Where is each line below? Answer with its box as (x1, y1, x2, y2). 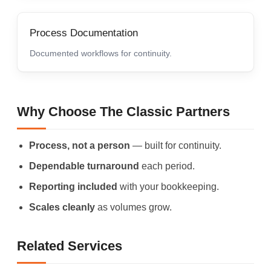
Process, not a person (29, 140, 130, 151)
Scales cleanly (29, 201, 95, 212)
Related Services (17, 238, 122, 253)
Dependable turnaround (29, 160, 139, 171)
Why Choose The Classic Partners (17, 103, 230, 119)
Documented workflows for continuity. (30, 48, 172, 58)
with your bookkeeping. (117, 181, 219, 192)
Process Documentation (30, 27, 138, 39)
